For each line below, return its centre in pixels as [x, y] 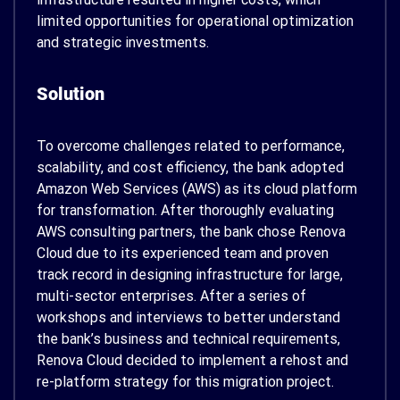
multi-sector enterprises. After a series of [171, 296]
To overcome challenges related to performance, [191, 146]
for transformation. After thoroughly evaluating [185, 210]
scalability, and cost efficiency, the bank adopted [190, 167]
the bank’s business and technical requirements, [188, 338]
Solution [71, 93]
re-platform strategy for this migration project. [185, 381]
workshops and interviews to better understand [188, 317]
